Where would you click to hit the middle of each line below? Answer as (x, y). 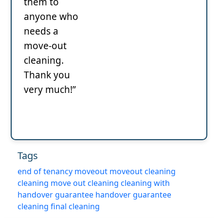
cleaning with (145, 183)
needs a (41, 31)
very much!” (50, 89)
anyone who (51, 16)
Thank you (47, 75)
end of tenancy (45, 171)
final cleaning (75, 206)
